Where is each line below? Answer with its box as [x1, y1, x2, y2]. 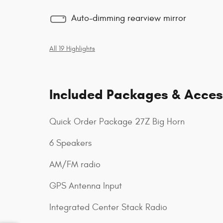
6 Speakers [49, 138, 92, 148]
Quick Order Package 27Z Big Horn [49, 116, 185, 127]
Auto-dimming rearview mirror [71, 12, 186, 23]
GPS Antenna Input [49, 181, 122, 191]
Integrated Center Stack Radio [49, 202, 167, 213]
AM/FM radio [49, 159, 101, 170]
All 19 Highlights [49, 45, 95, 53]
